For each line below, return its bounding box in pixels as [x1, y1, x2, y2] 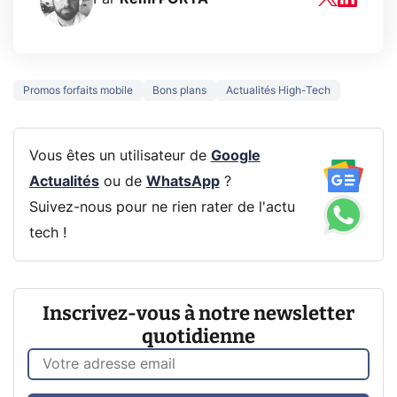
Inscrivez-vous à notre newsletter [43, 301, 354, 326]
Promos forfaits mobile [23, 84, 133, 96]
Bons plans [152, 84, 206, 96]
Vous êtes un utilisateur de [28, 148, 211, 163]
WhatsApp [145, 174, 220, 189]
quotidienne [142, 324, 255, 349]
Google [210, 148, 261, 163]
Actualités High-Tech [226, 84, 331, 96]
